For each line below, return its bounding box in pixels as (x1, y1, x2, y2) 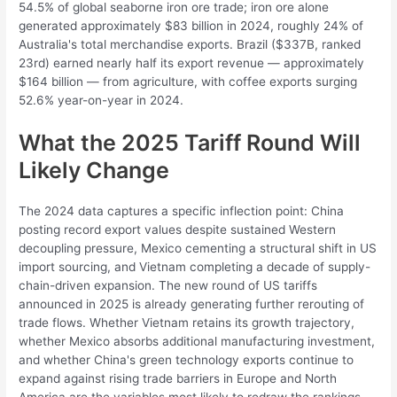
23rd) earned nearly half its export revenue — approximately (19, 55, 365, 70)
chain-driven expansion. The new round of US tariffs (19, 277, 318, 292)
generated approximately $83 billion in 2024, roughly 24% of (19, 18, 364, 33)
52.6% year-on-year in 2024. (19, 92, 184, 107)
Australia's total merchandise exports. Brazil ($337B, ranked (19, 36, 362, 51)
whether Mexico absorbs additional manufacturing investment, (19, 333, 376, 348)
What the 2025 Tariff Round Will (19, 128, 362, 156)
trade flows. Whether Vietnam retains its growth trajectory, (19, 315, 355, 330)
